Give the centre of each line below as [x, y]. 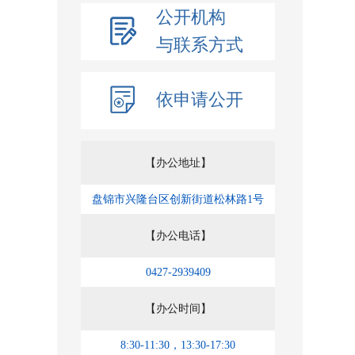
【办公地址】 [178, 163]
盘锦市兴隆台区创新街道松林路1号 [178, 199]
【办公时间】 [178, 309]
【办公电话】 [178, 236]
